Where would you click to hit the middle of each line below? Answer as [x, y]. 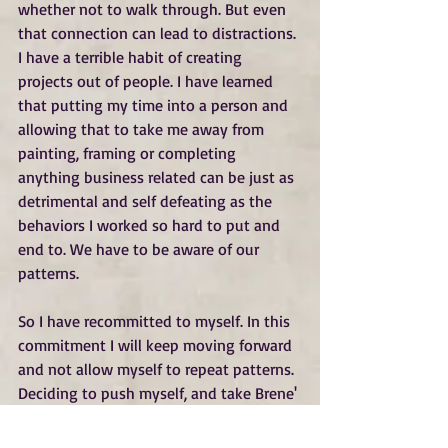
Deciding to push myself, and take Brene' [159, 393]
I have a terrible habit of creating [132, 57]
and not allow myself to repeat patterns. [158, 369]
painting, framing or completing [129, 153]
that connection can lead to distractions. [159, 33]
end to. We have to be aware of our [140, 249]
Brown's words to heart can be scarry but [160, 417]
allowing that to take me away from [143, 129]
